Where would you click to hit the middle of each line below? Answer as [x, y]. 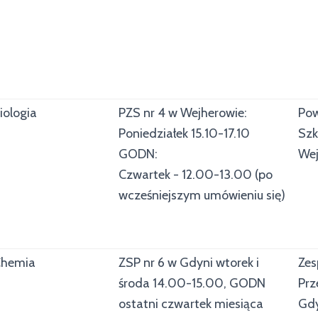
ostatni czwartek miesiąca [191, 304]
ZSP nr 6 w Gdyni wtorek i [189, 263]
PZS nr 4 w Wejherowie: [183, 113]
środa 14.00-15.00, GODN [192, 283]
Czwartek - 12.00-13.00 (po [196, 175]
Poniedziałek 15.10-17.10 [184, 133]
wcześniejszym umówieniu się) [202, 195]
